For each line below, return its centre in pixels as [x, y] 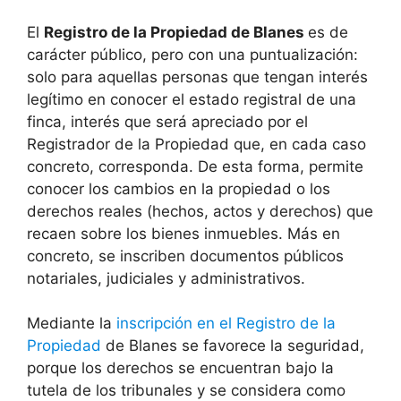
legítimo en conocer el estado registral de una [192, 99]
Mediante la [72, 324]
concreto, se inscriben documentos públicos [185, 256]
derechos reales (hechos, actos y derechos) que [200, 211]
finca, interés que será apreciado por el [167, 121]
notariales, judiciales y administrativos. [166, 278]
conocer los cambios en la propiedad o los [179, 188]
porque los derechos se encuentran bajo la [180, 368]
